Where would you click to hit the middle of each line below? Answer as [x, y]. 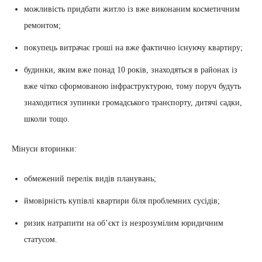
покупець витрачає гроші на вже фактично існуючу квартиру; [133, 48]
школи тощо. [47, 119]
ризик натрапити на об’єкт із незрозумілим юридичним [124, 223]
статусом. [41, 239]
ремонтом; [42, 25]
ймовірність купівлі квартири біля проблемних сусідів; [122, 201]
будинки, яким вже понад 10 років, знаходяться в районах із [131, 70]
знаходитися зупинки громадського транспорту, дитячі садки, [133, 103]
